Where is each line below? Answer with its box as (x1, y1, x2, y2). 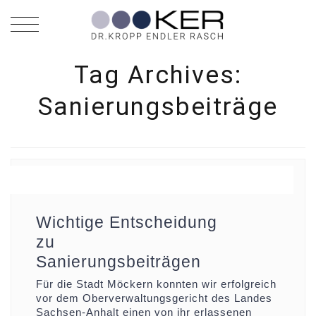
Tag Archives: (74, 61, 242, 90)
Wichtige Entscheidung (36, 213, 217, 231)
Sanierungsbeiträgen (36, 253, 201, 271)
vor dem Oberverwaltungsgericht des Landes (36, 292, 272, 304)
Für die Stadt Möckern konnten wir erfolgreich (36, 278, 276, 290)
